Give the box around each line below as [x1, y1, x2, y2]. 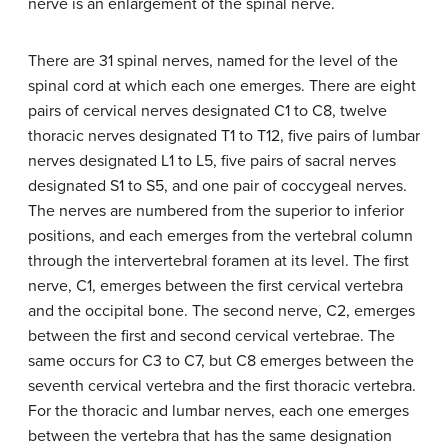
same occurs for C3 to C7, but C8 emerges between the [28, 351, 414, 372]
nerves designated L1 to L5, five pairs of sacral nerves [28, 151, 396, 172]
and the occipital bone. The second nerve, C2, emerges [28, 301, 415, 322]
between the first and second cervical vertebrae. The [28, 326, 395, 347]
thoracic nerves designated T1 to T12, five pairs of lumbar [28, 126, 420, 147]
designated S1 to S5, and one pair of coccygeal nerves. [28, 176, 407, 197]
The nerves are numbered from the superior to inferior [28, 201, 404, 222]
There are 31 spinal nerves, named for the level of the [28, 51, 398, 72]
